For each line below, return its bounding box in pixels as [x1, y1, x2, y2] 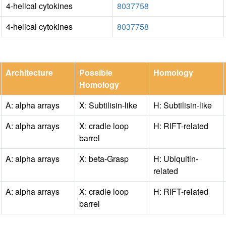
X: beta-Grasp [79, 152, 129, 164]
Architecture [6, 66, 53, 78]
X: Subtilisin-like [79, 99, 137, 111]
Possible [79, 66, 112, 78]
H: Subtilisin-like [153, 99, 212, 111]
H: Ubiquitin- [153, 152, 198, 164]
